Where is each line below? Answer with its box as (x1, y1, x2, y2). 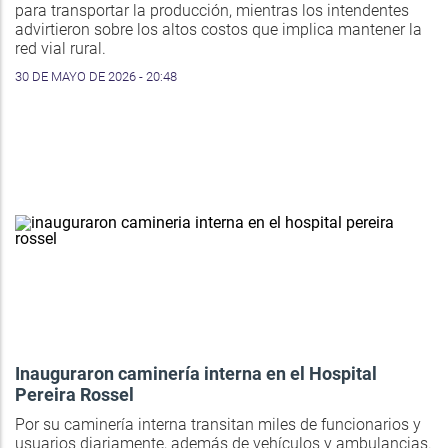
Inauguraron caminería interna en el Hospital (15, 363, 377, 385)
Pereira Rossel (15, 384, 134, 406)
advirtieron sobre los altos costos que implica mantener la (15, 20, 422, 40)
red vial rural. (15, 39, 106, 59)
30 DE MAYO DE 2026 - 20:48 (15, 69, 177, 85)
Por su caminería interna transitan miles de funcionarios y (15, 415, 421, 435)
